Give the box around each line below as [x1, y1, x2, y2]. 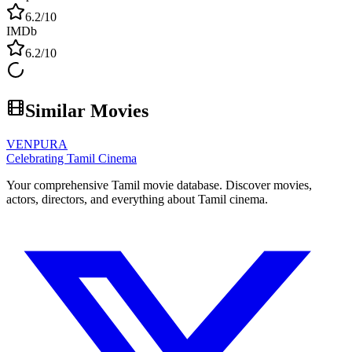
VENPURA [6, 137, 68, 151]
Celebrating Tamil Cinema [6, 151, 137, 165]
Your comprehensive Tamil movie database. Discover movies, [6, 178, 312, 192]
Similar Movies [25, 101, 148, 122]
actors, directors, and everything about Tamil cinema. [6, 192, 268, 206]
